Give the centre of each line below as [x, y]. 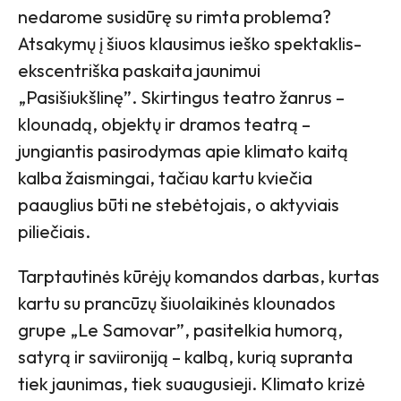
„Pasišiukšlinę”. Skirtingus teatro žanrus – [181, 98]
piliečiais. [54, 232]
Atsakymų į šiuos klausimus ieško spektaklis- [190, 44]
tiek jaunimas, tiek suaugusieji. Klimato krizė [192, 384]
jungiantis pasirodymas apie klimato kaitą [183, 151]
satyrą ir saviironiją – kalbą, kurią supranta [185, 357]
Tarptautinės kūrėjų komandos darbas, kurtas [199, 277]
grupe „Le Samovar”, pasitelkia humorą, [180, 330]
